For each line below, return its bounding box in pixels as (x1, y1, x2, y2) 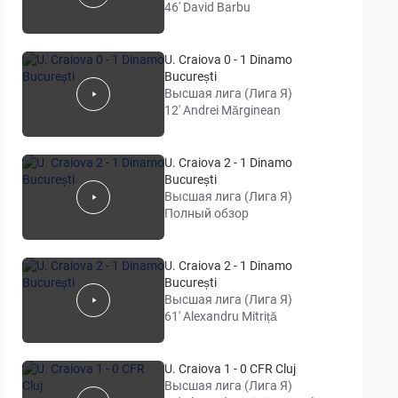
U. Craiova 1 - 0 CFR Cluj (164, 362, 297, 376)
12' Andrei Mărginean (164, 103, 282, 117)
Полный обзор (164, 206, 250, 220)
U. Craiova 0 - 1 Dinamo (164, 52, 293, 67)
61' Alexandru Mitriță (164, 309, 278, 323)
